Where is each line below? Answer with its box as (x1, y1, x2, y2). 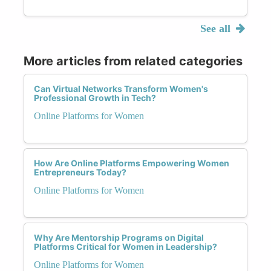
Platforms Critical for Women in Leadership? (34, 241, 217, 252)
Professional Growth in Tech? (34, 92, 156, 103)
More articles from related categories (24, 53, 243, 68)
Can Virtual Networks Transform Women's (34, 83, 208, 94)
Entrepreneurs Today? (34, 166, 126, 177)
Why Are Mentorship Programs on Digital (34, 232, 204, 243)
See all (200, 22, 233, 34)
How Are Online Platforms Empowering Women (34, 157, 229, 168)
